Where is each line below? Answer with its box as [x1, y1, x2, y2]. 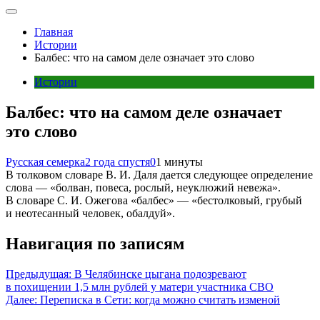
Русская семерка [6, 155, 85, 168]
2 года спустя [85, 155, 150, 168]
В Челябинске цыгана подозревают [74, 267, 246, 280]
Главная [34, 26, 73, 38]
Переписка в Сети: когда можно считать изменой [40, 293, 280, 306]
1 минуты [156, 155, 203, 168]
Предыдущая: [6, 267, 71, 280]
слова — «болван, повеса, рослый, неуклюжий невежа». [6, 181, 281, 194]
